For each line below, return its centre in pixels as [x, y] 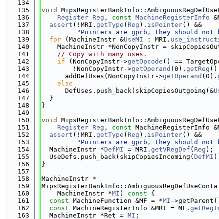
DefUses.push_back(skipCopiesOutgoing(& [128, 91]
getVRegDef [171, 149]
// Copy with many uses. [102, 54]
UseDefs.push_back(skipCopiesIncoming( [118, 157]
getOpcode [145, 61]
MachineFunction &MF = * [116, 201]
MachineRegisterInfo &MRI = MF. [130, 208]
